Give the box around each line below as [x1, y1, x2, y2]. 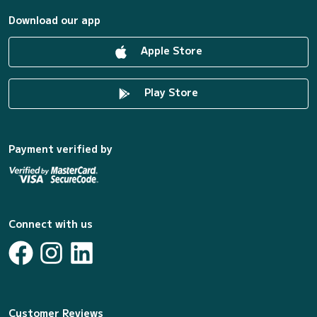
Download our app [8, 13, 100, 28]
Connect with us [8, 217, 93, 231]
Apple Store [137, 43, 202, 58]
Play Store [142, 85, 198, 100]
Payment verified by [8, 142, 113, 156]
